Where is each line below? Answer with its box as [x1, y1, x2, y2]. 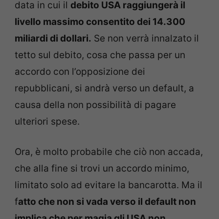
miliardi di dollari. [15, 32, 91, 44]
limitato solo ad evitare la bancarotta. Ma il [15, 179, 202, 191]
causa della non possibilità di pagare [15, 99, 176, 110]
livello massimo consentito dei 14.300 [15, 16, 185, 27]
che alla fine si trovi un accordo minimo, [15, 163, 189, 174]
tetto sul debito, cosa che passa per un [15, 49, 185, 61]
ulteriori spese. [15, 115, 80, 127]
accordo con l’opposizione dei [15, 66, 145, 77]
